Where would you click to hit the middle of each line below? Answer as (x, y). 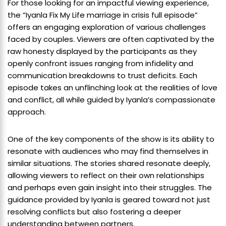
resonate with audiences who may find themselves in (108, 151)
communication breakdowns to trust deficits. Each (102, 76)
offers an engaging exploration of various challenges (107, 27)
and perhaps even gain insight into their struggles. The (110, 188)
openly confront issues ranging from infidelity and (100, 64)
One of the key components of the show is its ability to (111, 139)
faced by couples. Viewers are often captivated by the (111, 39)
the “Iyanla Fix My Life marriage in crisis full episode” (103, 15)
